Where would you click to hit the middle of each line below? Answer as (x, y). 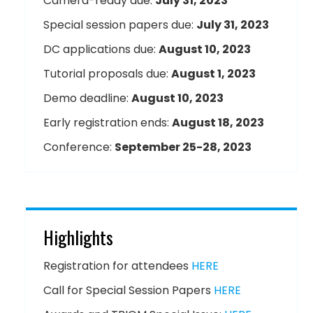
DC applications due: (101, 49)
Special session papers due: (120, 25)
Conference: (79, 147)
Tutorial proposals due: (107, 74)
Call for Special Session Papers (129, 290)
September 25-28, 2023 (183, 147)
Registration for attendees (117, 266)
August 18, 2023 (218, 123)
